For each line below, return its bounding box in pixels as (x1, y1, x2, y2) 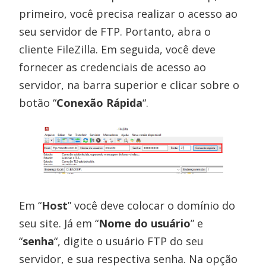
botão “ (19, 95, 57, 110)
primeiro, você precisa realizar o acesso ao (19, 6, 238, 21)
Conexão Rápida (56, 95, 143, 110)
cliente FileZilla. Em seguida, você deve (19, 42, 216, 56)
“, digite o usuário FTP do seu (54, 233, 204, 248)
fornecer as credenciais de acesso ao (19, 59, 207, 74)
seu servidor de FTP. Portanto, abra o (19, 24, 211, 39)
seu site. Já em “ (19, 216, 99, 230)
